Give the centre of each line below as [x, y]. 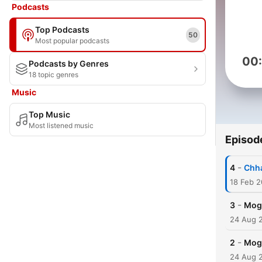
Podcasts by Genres [69, 63]
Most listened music [61, 125]
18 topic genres [54, 75]
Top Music [49, 114]
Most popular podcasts [72, 41]
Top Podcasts [62, 30]
